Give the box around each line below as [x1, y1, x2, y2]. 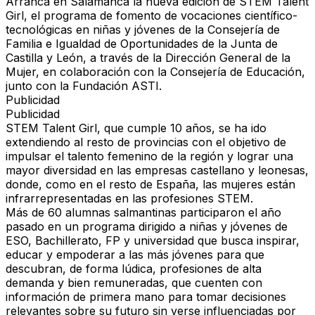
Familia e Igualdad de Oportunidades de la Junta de [6, 37, 278, 51]
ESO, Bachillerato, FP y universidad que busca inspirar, [6, 233, 300, 248]
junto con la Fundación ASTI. [6, 79, 162, 94]
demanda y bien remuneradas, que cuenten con [6, 276, 262, 290]
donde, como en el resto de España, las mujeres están [6, 177, 295, 192]
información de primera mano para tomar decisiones [6, 290, 286, 304]
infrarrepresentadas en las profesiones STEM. [6, 191, 253, 206]
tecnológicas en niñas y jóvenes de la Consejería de [6, 22, 280, 37]
